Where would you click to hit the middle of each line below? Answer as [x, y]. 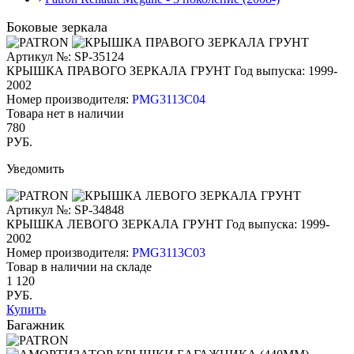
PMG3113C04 [169, 99]
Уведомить [35, 168]
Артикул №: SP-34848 [65, 209]
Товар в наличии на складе [79, 266]
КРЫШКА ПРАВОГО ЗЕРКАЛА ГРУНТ [119, 70]
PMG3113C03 [169, 252]
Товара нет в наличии [65, 113]
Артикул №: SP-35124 [65, 56]
